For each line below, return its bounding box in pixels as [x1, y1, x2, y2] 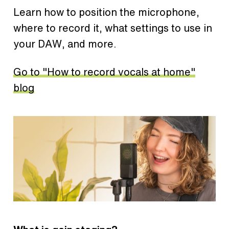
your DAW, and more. [13, 36, 117, 52]
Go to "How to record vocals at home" [13, 64, 195, 80]
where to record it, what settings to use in [13, 20, 212, 36]
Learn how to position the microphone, [13, 5, 199, 20]
